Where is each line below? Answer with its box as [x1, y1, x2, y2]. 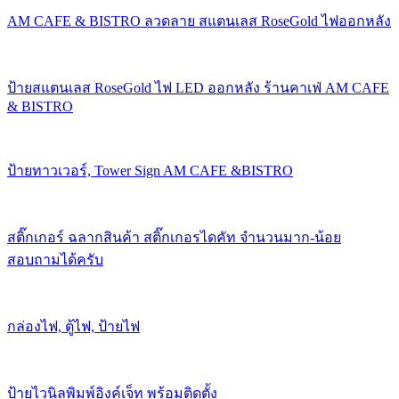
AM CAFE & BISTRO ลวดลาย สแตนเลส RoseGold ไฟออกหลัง [7, 12, 391, 28]
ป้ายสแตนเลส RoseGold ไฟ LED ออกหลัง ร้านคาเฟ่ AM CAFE [7, 79, 389, 95]
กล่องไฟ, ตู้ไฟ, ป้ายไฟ [7, 318, 140, 334]
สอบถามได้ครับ [7, 251, 103, 267]
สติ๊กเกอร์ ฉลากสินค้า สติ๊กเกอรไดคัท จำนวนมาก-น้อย [7, 229, 341, 245]
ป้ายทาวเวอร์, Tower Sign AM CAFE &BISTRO [7, 162, 293, 178]
